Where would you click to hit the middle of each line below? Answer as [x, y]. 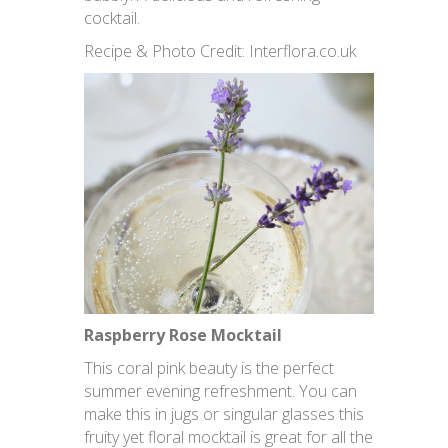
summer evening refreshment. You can [220, 391]
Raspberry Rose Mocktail [183, 335]
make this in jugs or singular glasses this [224, 414]
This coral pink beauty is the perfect [209, 368]
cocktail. [112, 17]
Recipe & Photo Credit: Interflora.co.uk [220, 50]
